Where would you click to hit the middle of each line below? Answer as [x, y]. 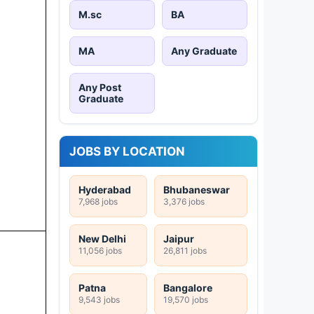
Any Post [100, 87]
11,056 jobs [100, 250]
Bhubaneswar [197, 189]
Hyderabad [105, 189]
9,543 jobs [99, 299]
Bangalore [188, 287]
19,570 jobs [186, 299]
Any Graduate [204, 50]
